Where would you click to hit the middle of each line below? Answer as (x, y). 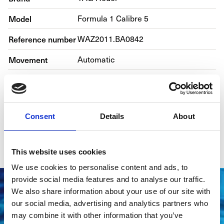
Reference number (42, 39)
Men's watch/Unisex (115, 141)
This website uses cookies (59, 151)
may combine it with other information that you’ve (97, 215)
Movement (28, 59)
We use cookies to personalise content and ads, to (100, 167)
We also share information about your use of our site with (111, 191)
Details (112, 116)
